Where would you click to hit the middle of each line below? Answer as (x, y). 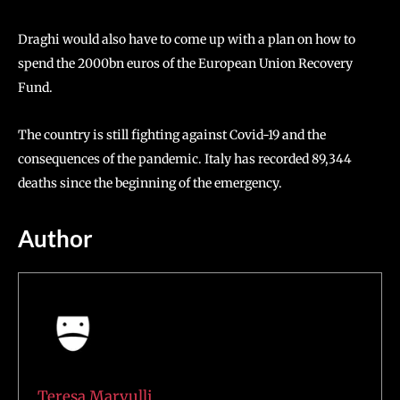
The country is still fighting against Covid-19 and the (172, 135)
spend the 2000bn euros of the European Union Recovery (185, 63)
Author (55, 238)
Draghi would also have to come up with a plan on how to (187, 39)
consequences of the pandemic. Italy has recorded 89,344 (185, 159)
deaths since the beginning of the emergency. (150, 183)
